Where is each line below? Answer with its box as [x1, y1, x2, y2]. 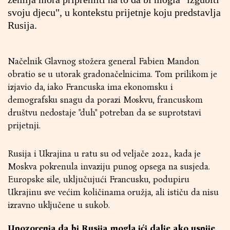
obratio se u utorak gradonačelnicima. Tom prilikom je [8, 69, 218, 80]
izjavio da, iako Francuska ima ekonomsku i [8, 82, 173, 92]
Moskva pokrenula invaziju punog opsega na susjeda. [8, 161, 210, 172]
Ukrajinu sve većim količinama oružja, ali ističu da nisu [8, 187, 219, 198]
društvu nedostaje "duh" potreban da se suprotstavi [8, 107, 201, 118]
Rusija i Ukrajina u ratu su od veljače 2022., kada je [8, 148, 201, 159]
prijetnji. [8, 120, 41, 131]
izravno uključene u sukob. [8, 200, 110, 210]
